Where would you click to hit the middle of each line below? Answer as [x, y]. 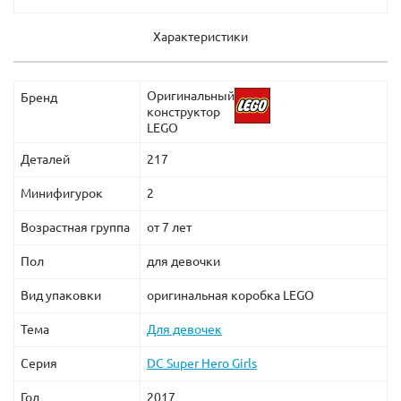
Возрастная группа [75, 227]
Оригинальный [191, 95]
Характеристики [200, 36]
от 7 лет [169, 227]
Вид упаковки [61, 295]
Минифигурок [62, 193]
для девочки [183, 261]
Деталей [45, 159]
